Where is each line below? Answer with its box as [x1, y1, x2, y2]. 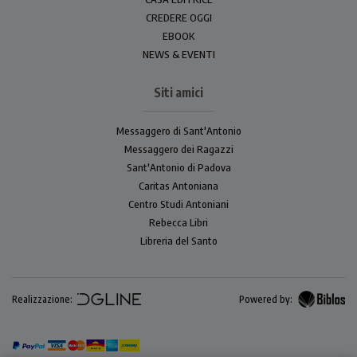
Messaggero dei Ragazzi [124, 142, 233, 155]
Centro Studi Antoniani [128, 197, 229, 210]
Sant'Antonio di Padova [126, 160, 231, 174]
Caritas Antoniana [139, 178, 218, 192]
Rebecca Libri [149, 215, 208, 229]
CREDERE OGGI [145, 10, 212, 24]
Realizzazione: [12, 292, 73, 305]
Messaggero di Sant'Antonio [116, 124, 241, 137]
